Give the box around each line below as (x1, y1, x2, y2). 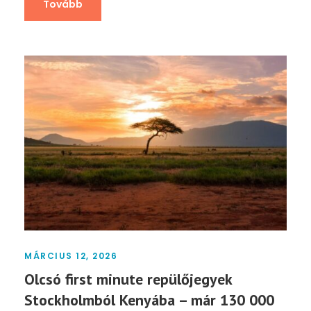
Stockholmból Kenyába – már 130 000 (24, 289, 274, 310)
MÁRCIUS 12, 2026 (24, 249, 117, 262)
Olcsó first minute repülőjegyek (24, 269, 232, 289)
